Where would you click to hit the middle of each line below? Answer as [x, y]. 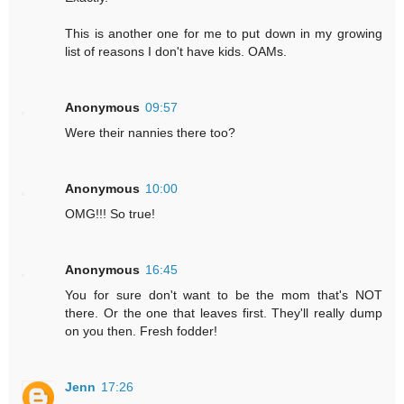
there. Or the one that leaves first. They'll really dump [224, 312]
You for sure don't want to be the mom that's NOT [224, 294]
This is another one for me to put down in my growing [224, 33]
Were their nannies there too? [151, 132]
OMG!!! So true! [110, 213]
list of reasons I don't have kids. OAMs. [176, 51]
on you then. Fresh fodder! [142, 331]
